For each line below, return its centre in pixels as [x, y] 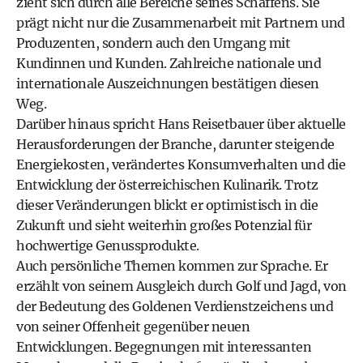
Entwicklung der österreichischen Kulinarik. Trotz [167, 185]
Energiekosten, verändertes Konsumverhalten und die [181, 164]
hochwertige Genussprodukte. [108, 246]
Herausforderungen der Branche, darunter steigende [175, 144]
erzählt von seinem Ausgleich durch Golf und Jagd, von [181, 286]
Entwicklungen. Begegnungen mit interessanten [164, 347]
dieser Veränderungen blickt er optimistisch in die [167, 205]
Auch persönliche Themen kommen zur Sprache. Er [172, 266]
